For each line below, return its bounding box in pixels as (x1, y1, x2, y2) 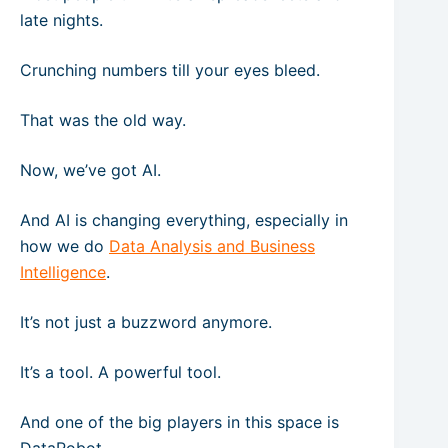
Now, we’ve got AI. (20, 160, 161, 180)
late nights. (20, 10, 103, 30)
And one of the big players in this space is (20, 412, 339, 432)
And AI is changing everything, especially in (20, 210, 348, 230)
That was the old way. (20, 110, 186, 130)
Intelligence (20, 262, 106, 282)
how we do (20, 236, 109, 256)
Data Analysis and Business (109, 236, 315, 256)
